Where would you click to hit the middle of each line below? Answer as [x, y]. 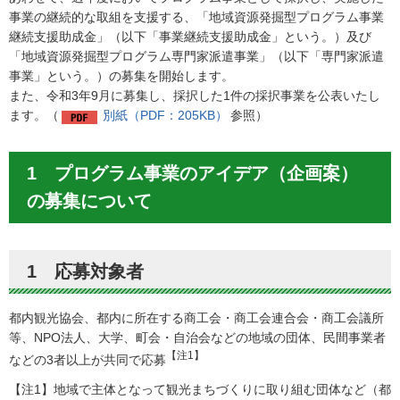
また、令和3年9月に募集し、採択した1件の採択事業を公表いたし [195, 96]
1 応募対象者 [85, 272]
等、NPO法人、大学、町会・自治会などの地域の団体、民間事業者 [197, 338]
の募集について [89, 201]
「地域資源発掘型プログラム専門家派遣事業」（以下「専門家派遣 [196, 57]
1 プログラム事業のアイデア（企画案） [192, 174]
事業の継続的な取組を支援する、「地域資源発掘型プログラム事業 [196, 17]
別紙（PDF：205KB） [165, 116]
